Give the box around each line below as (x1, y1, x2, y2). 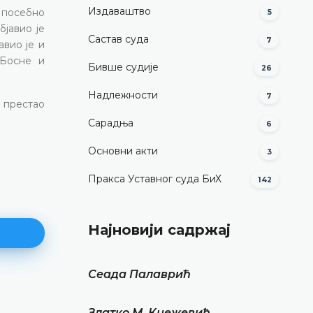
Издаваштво (88, 5, 151, 18)
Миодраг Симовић (76, 292, 219, 310)
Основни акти (88, 145, 158, 158)
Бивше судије (88, 61, 159, 74)
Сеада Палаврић (88, 267, 191, 281)
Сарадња (88, 117, 133, 130)
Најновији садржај (88, 221, 231, 238)
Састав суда (88, 33, 149, 46)
